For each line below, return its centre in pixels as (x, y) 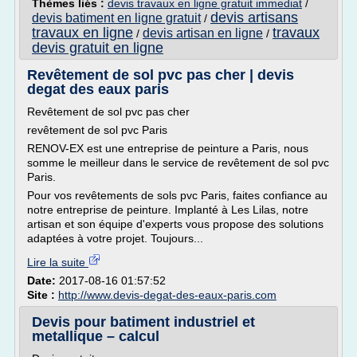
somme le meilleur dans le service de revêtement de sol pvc (178, 163)
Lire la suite (58, 262)
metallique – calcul (96, 336)
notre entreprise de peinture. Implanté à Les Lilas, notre (168, 210)
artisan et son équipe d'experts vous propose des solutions (175, 224)
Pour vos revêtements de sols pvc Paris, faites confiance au (177, 195)
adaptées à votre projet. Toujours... (115, 238)
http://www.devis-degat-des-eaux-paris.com (167, 295)
